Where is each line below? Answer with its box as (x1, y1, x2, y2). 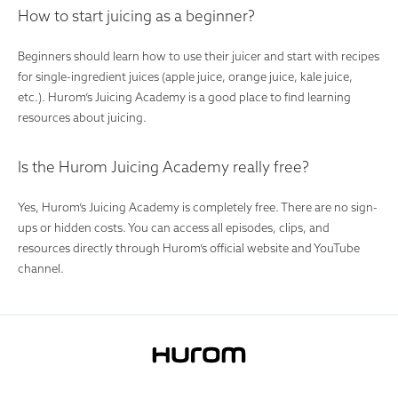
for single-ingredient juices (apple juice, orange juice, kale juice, (18, 69, 353, 84)
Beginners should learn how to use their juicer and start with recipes (18, 49, 379, 64)
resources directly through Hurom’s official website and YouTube (18, 241, 360, 256)
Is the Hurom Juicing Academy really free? (18, 157, 309, 177)
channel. (18, 261, 64, 276)
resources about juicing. (18, 110, 149, 125)
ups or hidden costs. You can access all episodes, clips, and (18, 220, 330, 235)
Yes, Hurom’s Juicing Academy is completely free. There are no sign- (18, 200, 378, 215)
